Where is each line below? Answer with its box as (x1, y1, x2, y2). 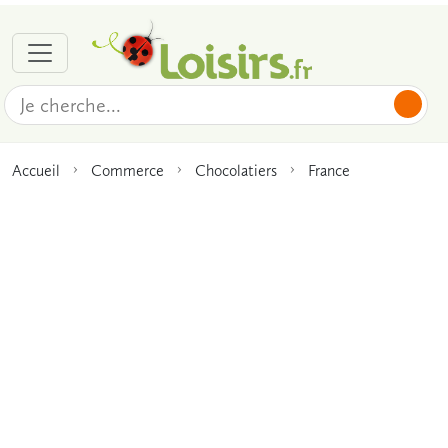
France (308, 160, 350, 180)
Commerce (91, 160, 164, 180)
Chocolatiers (195, 160, 277, 180)
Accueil (12, 160, 60, 180)
